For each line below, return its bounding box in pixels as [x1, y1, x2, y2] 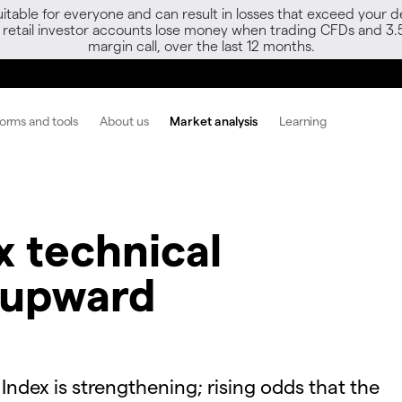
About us [100, 112, 149, 128]
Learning [278, 112, 328, 128]
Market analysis [170, 112, 258, 128]
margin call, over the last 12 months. [87, 37, 315, 54]
